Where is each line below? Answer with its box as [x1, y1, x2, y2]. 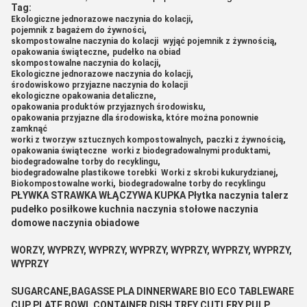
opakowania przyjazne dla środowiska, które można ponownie [11, 112, 258, 123]
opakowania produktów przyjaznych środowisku [11, 101, 203, 112]
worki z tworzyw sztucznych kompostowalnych [11, 134, 201, 145]
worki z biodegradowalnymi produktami [112, 145, 268, 156]
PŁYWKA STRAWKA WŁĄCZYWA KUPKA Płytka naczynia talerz [11, 189, 288, 201]
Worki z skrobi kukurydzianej [161, 167, 275, 177]
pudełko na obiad [112, 47, 180, 57]
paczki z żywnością [206, 134, 283, 145]
